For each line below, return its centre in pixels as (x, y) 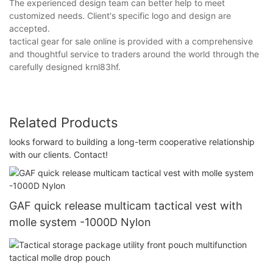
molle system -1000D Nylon (80, 222)
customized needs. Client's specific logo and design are (120, 15)
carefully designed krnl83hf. (65, 66)
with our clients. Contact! (58, 155)
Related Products (64, 122)
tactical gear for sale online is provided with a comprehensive (131, 41)
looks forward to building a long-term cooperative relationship (132, 142)
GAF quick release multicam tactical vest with (126, 205)
